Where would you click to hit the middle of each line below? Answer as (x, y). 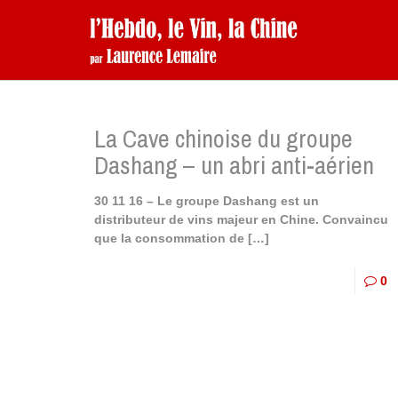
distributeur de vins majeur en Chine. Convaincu (241, 219)
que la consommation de (169, 238)
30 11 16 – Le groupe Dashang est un (206, 201)
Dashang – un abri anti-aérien (234, 165)
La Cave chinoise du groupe (223, 139)
